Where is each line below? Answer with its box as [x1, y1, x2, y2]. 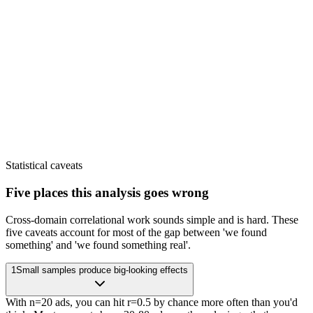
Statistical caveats [6, 159, 82, 172]
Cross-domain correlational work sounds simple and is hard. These [6, 213, 298, 226]
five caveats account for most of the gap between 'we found [6, 226, 267, 238]
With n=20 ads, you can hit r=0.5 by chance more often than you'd [6, 296, 298, 308]
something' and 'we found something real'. [6, 238, 191, 251]
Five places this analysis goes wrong [6, 185, 209, 201]
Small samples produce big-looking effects [16, 264, 188, 275]
